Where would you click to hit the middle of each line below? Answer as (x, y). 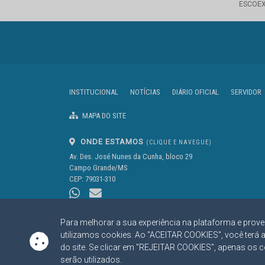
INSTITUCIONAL (94, 92)
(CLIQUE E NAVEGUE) (179, 143)
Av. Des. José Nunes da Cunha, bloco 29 (131, 157)
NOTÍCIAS (145, 92)
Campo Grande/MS (98, 168)
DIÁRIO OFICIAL (195, 92)
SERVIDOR (246, 92)
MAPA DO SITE (103, 116)
